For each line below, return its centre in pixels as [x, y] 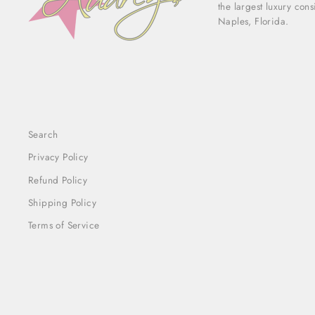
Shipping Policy [62, 202]
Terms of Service [64, 225]
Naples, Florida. [253, 21]
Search [43, 134]
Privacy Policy [58, 157]
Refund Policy [58, 180]
